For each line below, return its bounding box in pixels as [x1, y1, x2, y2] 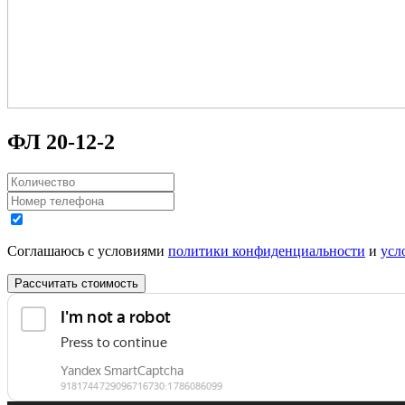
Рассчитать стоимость [14, 276, 138, 290]
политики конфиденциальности [168, 242, 365, 259]
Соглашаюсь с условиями [7, 242, 168, 259]
